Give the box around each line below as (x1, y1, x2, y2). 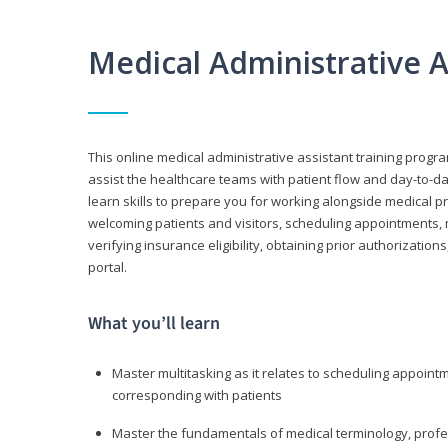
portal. (88, 258, 127, 277)
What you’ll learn (88, 311, 220, 337)
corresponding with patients (112, 386, 282, 405)
